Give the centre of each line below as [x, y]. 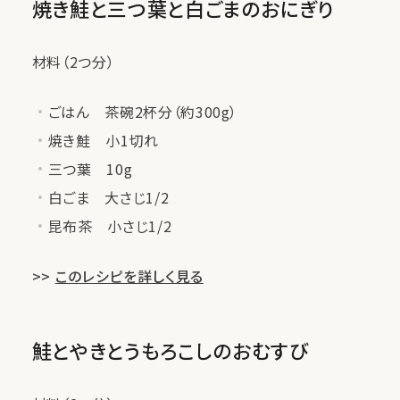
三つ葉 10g [90, 168]
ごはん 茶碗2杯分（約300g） [143, 111]
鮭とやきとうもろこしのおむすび [170, 350]
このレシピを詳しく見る [129, 275]
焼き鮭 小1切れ [103, 140]
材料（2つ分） [73, 61]
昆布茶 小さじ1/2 [110, 225]
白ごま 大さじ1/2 [108, 197]
